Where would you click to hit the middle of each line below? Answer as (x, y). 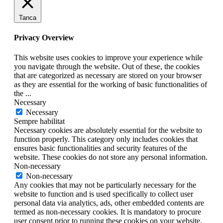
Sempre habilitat (39, 121)
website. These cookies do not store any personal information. (111, 157)
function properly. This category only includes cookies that (106, 139)
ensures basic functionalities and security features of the (101, 148)
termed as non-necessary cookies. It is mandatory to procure (108, 212)
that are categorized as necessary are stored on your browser (108, 75)
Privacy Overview (44, 38)
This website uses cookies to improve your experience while (108, 57)
